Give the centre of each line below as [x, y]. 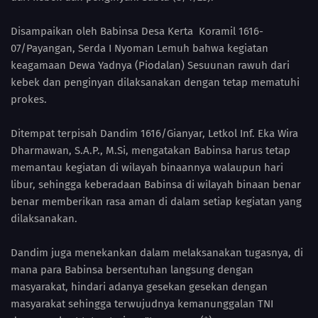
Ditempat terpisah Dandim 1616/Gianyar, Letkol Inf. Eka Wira [154, 134]
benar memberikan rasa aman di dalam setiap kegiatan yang [156, 202]
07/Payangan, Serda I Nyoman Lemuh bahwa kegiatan [139, 49]
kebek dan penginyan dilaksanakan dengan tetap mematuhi [155, 83]
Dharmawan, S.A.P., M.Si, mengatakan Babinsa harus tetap [150, 151]
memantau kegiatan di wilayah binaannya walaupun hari [147, 168]
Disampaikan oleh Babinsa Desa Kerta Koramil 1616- [137, 32]
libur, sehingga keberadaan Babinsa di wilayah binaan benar [156, 185]
